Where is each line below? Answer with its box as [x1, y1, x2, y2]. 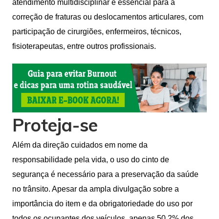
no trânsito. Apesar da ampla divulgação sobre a [12, 184, 179, 193]
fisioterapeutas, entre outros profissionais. [12, 42, 158, 50]
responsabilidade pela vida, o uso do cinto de [12, 155, 169, 164]
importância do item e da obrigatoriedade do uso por [12, 199, 193, 208]
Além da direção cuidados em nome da [12, 140, 148, 149]
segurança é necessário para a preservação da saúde [12, 170, 198, 178]
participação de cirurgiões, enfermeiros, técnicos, [12, 27, 181, 36]
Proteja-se [12, 113, 98, 136]
